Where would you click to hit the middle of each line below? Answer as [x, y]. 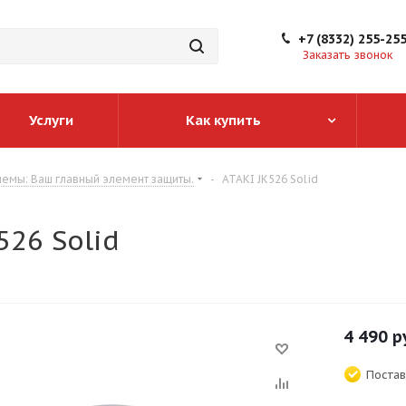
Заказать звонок [348, 55]
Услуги [51, 120]
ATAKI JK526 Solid [269, 179]
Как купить [223, 120]
